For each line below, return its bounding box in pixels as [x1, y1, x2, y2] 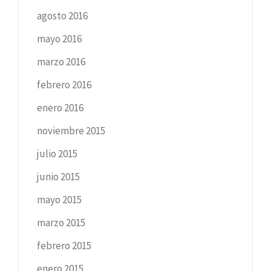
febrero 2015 [37, 238, 91, 252]
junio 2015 [37, 169, 80, 183]
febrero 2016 [37, 77, 91, 91]
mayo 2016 [37, 31, 82, 45]
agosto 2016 [37, 8, 88, 22]
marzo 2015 [37, 215, 85, 229]
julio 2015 [37, 146, 77, 160]
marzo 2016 [37, 54, 85, 68]
